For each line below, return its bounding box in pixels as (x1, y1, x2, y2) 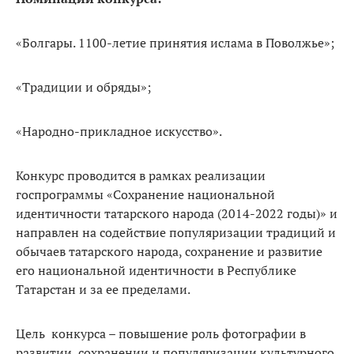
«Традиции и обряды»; (16, 78, 151, 96)
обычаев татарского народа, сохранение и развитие (16, 243, 322, 260)
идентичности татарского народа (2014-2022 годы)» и (16, 205, 337, 222)
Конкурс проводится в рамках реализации (16, 167, 265, 184)
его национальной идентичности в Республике (16, 262, 296, 279)
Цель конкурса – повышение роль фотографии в (16, 325, 306, 342)
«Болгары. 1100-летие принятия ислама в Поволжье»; (16, 34, 334, 51)
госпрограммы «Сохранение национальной (16, 186, 275, 203)
